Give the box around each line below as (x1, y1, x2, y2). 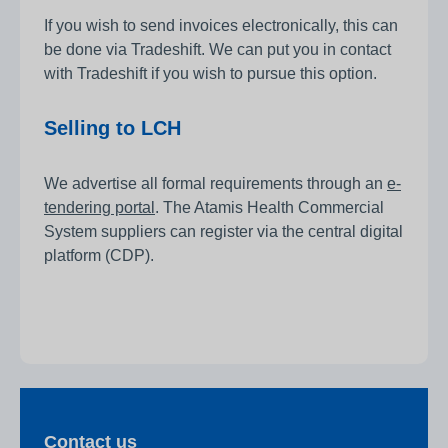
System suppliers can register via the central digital (44, 223, 403, 241)
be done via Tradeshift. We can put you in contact (44, 41, 391, 59)
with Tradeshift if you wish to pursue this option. (44, 65, 377, 83)
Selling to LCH (44, 117, 181, 140)
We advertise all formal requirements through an (44, 175, 387, 193)
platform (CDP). (44, 247, 154, 265)
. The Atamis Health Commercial (155, 199, 384, 217)
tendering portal (44, 199, 155, 217)
